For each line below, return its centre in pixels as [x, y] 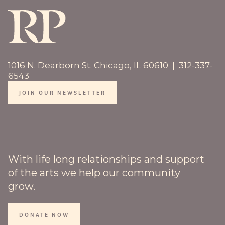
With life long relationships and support [106, 159]
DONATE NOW [44, 215]
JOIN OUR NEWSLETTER [63, 93]
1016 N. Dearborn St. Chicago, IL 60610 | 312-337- [110, 66]
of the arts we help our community [94, 173]
